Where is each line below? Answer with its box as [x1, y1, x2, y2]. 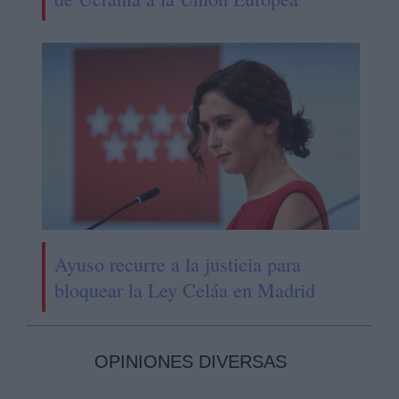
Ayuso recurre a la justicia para [53, 250, 301, 277]
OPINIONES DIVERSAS [94, 352, 288, 372]
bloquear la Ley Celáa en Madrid [53, 276, 315, 303]
